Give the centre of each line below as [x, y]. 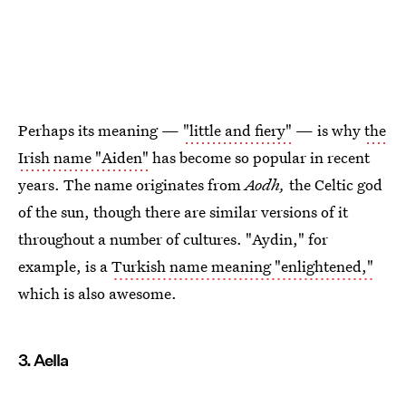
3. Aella [43, 361]
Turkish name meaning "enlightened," [242, 266]
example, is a [65, 266]
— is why [328, 130]
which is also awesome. [97, 294]
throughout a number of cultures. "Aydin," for [173, 239]
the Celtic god [336, 185]
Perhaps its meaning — [101, 130]
